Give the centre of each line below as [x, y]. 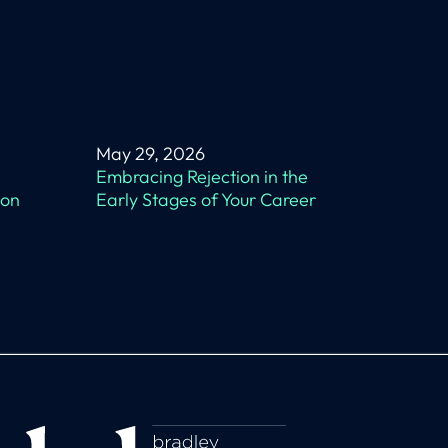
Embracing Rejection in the [202, 176]
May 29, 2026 [150, 153]
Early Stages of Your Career [206, 199]
